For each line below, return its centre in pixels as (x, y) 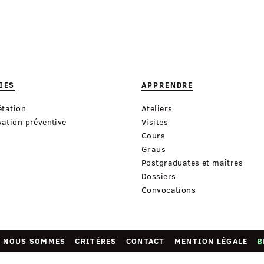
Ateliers (157, 108)
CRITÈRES (96, 241)
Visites (155, 122)
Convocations (169, 190)
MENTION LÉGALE (211, 241)
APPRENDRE (168, 85)
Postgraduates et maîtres (192, 163)
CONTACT (145, 241)
